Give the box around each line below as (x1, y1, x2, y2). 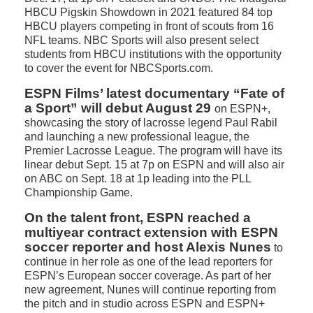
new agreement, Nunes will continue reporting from (24, 284, 276, 296)
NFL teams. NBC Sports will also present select (24, 34, 259, 46)
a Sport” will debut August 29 (24, 101, 214, 115)
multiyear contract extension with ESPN (24, 225, 278, 240)
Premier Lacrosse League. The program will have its (24, 145, 282, 156)
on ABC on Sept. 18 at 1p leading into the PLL (24, 173, 251, 184)
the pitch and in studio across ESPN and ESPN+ (24, 298, 265, 310)
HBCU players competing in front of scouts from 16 (24, 20, 274, 32)
